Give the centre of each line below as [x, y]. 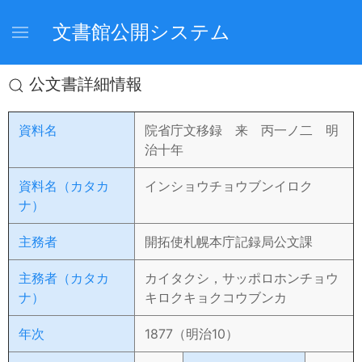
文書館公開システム [141, 32]
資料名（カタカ [64, 186]
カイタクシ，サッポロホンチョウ [242, 278]
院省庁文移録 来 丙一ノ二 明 [242, 130]
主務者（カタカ [64, 278]
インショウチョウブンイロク [229, 186]
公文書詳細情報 [83, 84]
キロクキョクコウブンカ [216, 297]
